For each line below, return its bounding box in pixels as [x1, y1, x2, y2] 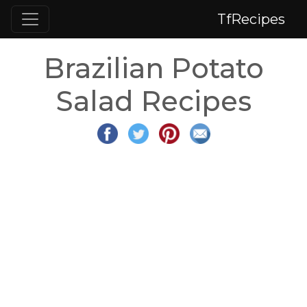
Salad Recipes [56, 84, 251, 118]
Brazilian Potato [43, 51, 264, 85]
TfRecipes [217, 11, 285, 27]
